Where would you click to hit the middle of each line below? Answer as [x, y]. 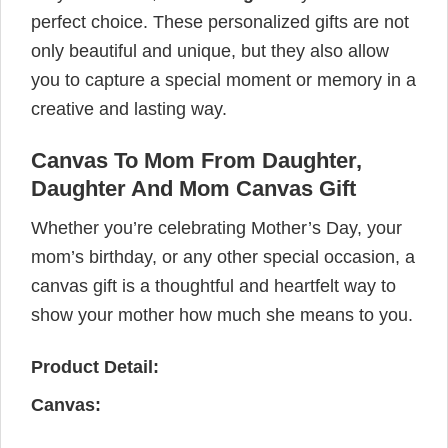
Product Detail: [95, 367]
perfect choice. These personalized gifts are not [220, 21]
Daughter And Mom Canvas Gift [193, 189]
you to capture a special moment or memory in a [223, 79]
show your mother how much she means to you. [222, 315]
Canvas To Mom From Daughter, [196, 161]
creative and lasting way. [129, 108]
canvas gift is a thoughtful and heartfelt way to [213, 286]
